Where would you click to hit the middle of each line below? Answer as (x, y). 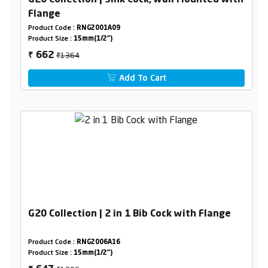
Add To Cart (142, 79)
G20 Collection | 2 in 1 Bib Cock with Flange (129, 214)
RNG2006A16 (98, 243)
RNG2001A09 (98, 29)
